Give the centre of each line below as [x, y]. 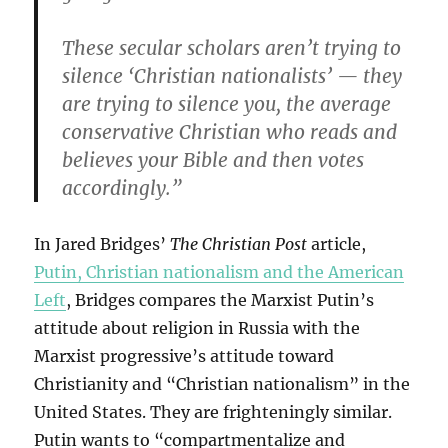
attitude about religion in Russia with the [197, 328]
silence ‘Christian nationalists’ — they [232, 76]
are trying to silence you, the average [227, 104]
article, [337, 244]
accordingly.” [122, 188]
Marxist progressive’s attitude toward [184, 356]
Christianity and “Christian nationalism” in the [222, 384]
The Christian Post [239, 244]
